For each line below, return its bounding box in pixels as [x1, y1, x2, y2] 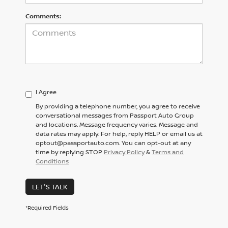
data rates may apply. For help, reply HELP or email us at [36, 129, 203, 138]
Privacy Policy [104, 148, 145, 157]
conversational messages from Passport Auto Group [36, 111, 194, 120]
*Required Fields [25, 204, 69, 212]
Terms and [152, 148, 184, 157]
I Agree [36, 88, 56, 97]
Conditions [36, 157, 69, 166]
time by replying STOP [36, 148, 104, 157]
